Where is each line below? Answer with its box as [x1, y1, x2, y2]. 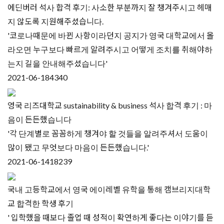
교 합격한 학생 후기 [7, 198, 73, 208]
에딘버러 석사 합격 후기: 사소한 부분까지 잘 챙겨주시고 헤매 [7, 2, 212, 12]
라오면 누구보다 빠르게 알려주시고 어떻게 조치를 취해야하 [7, 44, 212, 54]
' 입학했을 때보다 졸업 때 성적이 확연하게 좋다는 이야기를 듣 [7, 212, 213, 222]
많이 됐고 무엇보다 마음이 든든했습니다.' [7, 142, 149, 152]
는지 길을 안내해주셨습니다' [7, 58, 107, 68]
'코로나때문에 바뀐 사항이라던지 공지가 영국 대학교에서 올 [7, 30, 214, 40]
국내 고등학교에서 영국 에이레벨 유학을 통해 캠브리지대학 [7, 184, 210, 194]
